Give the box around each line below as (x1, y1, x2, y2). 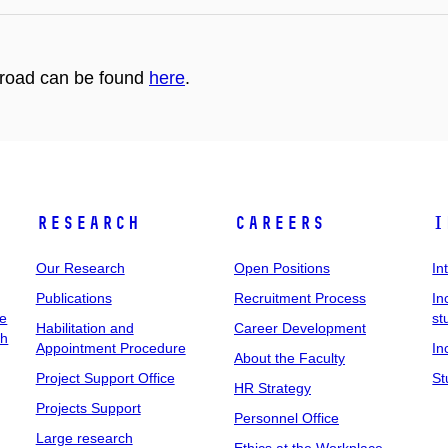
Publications (35, 290, 112, 306)
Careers (233, 212, 325, 234)
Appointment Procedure (35, 340, 186, 356)
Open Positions (233, 260, 330, 276)
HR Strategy (233, 380, 311, 396)
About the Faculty (233, 350, 345, 366)
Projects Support (35, 400, 141, 416)
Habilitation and (35, 320, 134, 336)
